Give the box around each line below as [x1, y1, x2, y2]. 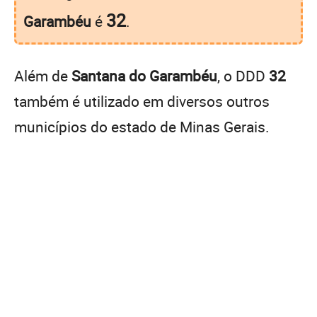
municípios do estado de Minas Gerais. [14, 116, 270, 137]
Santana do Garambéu [71, 65, 217, 86]
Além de [14, 65, 71, 86]
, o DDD [217, 65, 269, 86]
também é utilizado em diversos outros [14, 91, 270, 111]
